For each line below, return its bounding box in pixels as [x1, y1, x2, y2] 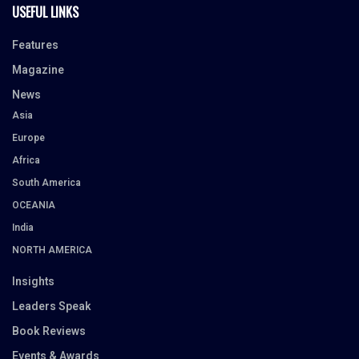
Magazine [12, 61, 64, 79]
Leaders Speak [12, 297, 91, 315]
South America [12, 175, 81, 190]
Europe [12, 130, 45, 145]
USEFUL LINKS [12, 2, 79, 22]
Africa [12, 152, 40, 167]
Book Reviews [12, 322, 86, 340]
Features [12, 36, 58, 54]
